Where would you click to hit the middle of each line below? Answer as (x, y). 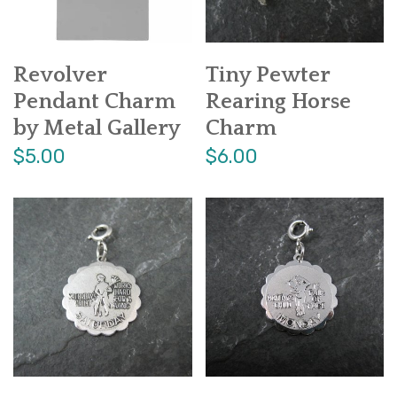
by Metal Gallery (97, 129)
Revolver (60, 76)
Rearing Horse (278, 102)
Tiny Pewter (267, 76)
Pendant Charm (94, 102)
